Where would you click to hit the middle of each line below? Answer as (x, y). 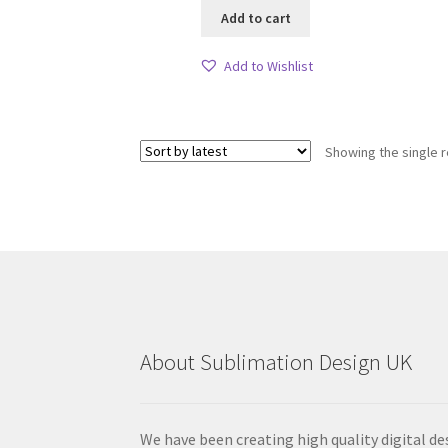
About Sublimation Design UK (276, 362)
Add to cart (255, 17)
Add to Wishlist (268, 65)
